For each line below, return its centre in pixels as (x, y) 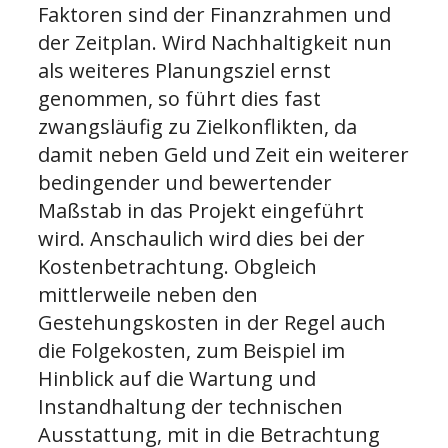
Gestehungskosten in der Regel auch (212, 322)
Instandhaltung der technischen (190, 406)
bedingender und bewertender (185, 182)
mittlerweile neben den (148, 294)
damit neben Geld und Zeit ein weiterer (223, 154)
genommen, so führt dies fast (179, 98)
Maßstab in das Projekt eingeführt (201, 210)
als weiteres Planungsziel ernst (184, 70)
